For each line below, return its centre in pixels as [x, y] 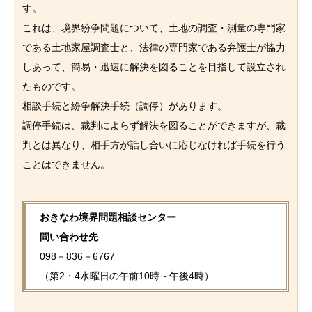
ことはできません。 [67, 164]
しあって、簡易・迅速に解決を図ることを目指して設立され [154, 67]
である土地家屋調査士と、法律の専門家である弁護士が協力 [154, 47]
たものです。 [52, 86]
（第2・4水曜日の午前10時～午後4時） [127, 276]
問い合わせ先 [69, 237]
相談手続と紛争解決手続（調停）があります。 [125, 106]
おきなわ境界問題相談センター [108, 217]
